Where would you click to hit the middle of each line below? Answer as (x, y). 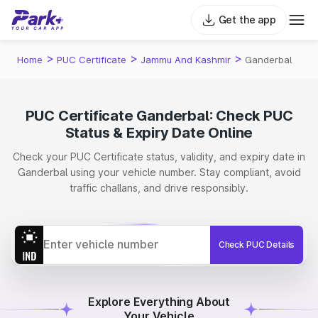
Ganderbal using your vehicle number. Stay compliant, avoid (159, 172)
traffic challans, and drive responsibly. (159, 188)
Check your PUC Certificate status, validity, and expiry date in (159, 157)
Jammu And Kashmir (186, 60)
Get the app (247, 20)
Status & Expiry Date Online (159, 133)
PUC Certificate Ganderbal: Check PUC (159, 116)
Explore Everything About (159, 302)
